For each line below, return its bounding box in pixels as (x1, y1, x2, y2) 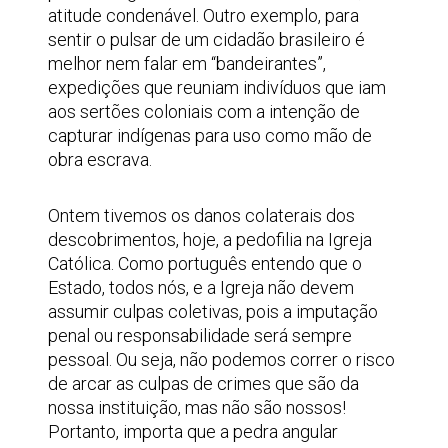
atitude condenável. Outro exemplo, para (48, 5, 359, 26)
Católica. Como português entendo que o (48, 253, 362, 274)
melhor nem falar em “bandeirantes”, (48, 53, 326, 74)
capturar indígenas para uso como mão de (48, 125, 372, 146)
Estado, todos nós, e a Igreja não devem (48, 277, 354, 298)
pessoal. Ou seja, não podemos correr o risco (48, 349, 395, 370)
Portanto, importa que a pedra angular (48, 421, 338, 442)
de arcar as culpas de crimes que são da (48, 373, 359, 394)
